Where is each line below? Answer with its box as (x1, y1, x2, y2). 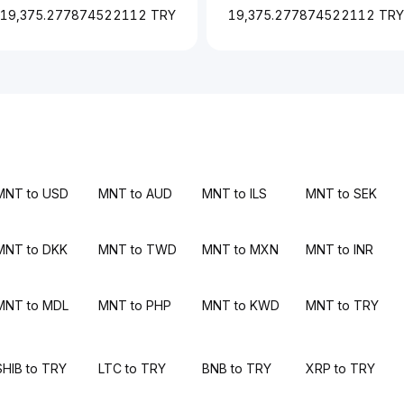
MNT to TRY (306, 298, 380, 313)
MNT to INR (306, 242, 374, 257)
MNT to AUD (97, 186, 172, 201)
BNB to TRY (201, 361, 271, 376)
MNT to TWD (97, 242, 177, 257)
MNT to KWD (201, 298, 280, 313)
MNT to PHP (97, 298, 171, 313)
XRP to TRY (306, 361, 376, 376)
